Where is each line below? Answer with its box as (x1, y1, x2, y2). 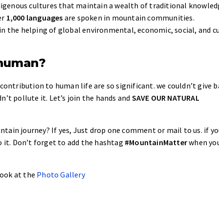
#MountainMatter (125, 137, 188, 147)
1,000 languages (4, 13, 63, 22)
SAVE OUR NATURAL (131, 93, 199, 103)
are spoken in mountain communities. (63, 13, 195, 22)
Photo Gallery (37, 170, 85, 179)
